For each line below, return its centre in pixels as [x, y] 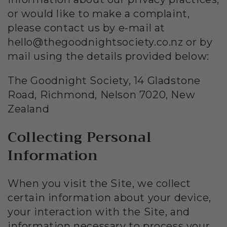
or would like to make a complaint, [99, 14]
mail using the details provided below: [108, 56]
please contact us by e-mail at [87, 28]
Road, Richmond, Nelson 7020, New [102, 95]
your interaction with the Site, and [99, 212]
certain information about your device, [109, 197]
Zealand [29, 109]
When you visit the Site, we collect [100, 183]
